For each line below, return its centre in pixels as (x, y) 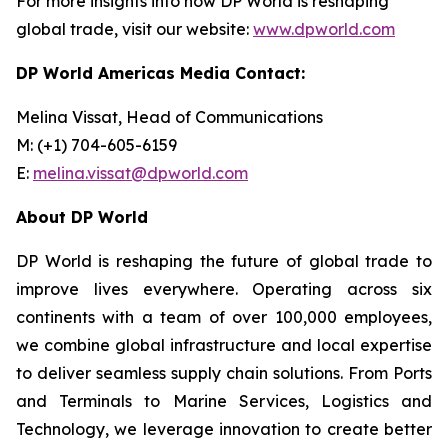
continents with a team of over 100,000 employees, (224, 317)
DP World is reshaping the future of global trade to (224, 261)
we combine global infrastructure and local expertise (224, 345)
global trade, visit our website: (134, 29)
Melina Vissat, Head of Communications (169, 117)
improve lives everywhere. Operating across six (224, 289)
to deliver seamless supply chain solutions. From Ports (224, 373)
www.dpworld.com (324, 29)
